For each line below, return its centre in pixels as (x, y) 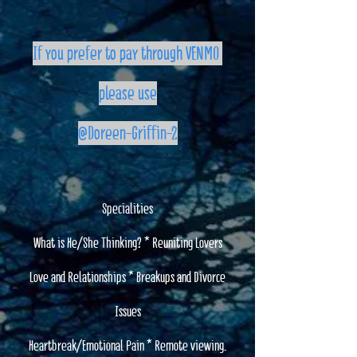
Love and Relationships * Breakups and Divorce (127, 277)
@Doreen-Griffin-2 (127, 133)
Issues (127, 311)
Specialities (127, 208)
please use (127, 93)
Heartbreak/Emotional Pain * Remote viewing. (127, 345)
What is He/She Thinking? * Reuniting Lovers (127, 243)
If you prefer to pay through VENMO (127, 53)
